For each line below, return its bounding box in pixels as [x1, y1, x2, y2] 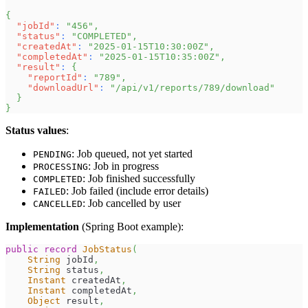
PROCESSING [33, 161, 88, 172]
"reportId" [27, 71, 82, 82]
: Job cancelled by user [82, 197, 181, 209]
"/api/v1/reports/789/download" [110, 82, 275, 93]
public [5, 243, 38, 254]
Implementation [5, 220, 79, 232]
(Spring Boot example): [79, 220, 184, 232]
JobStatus [82, 243, 132, 254]
